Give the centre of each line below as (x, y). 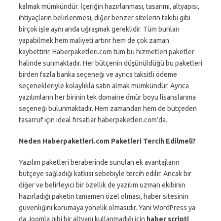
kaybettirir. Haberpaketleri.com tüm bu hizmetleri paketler (107, 52)
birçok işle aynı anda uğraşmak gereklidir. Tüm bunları (99, 29)
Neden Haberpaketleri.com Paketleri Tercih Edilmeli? (107, 141)
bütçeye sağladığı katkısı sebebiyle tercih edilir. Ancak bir (105, 174)
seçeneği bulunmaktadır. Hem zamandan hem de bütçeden (108, 109)
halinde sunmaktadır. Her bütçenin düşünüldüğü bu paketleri (110, 63)
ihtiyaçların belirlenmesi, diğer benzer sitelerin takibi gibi (105, 18)
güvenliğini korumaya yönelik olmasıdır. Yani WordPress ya (107, 208)
